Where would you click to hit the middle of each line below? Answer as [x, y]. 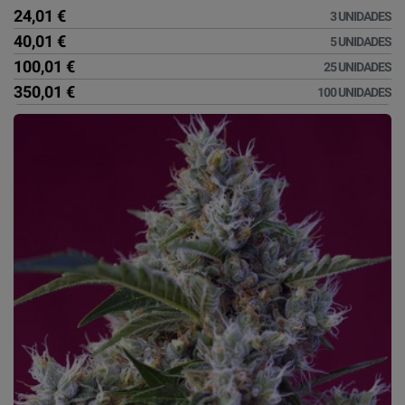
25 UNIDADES [358, 67]
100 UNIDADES [354, 93]
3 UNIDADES [361, 17]
